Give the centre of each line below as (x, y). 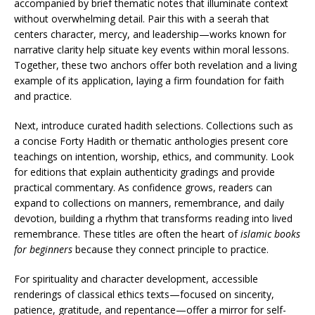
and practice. (43, 96)
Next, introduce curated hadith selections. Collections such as (154, 126)
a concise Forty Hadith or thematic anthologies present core (151, 141)
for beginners (43, 249)
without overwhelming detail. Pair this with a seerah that (142, 19)
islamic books (270, 234)
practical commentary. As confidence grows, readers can (143, 187)
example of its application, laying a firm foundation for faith (149, 81)
